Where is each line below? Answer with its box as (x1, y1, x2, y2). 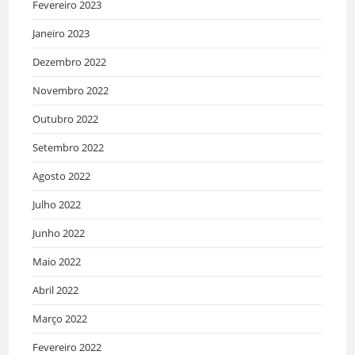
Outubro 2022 (32, 111, 99, 126)
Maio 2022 (32, 254, 82, 269)
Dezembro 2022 (32, 54, 107, 69)
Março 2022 (32, 311, 88, 326)
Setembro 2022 (32, 139, 105, 155)
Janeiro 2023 (32, 25, 90, 40)
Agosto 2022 (32, 168, 91, 183)
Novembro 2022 (32, 82, 109, 97)
